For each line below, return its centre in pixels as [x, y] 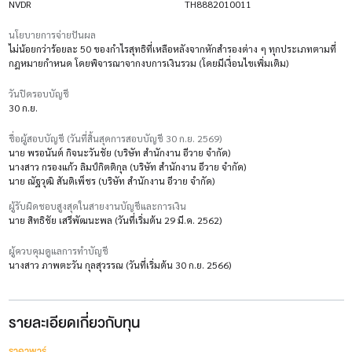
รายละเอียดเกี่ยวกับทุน [74, 323]
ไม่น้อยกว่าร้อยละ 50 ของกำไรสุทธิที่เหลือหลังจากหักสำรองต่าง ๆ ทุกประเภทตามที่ [172, 49]
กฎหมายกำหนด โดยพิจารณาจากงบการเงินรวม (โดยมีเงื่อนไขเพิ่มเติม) [148, 63]
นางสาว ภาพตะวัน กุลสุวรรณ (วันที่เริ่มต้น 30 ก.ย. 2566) [119, 265]
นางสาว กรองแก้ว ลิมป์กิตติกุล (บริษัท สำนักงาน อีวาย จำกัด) [127, 167]
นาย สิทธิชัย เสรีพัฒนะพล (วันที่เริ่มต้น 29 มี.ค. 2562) [115, 220]
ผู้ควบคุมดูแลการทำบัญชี [58, 251]
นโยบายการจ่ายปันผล [52, 35]
